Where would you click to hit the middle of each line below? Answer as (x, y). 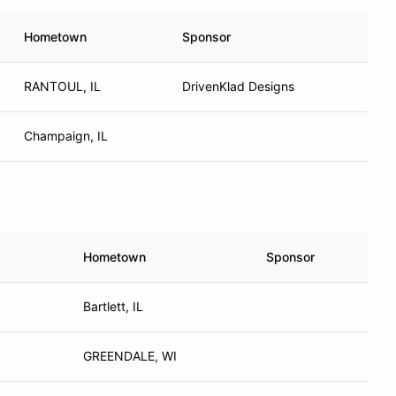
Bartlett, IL (113, 306)
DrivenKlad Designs (238, 86)
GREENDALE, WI (130, 356)
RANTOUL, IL (62, 86)
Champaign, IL (66, 136)
